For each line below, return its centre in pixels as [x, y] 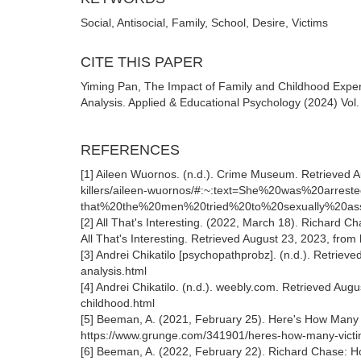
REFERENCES [130, 150]
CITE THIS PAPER [142, 62]
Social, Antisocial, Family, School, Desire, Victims [204, 23]
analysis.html [114, 271]
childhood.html [118, 303]
